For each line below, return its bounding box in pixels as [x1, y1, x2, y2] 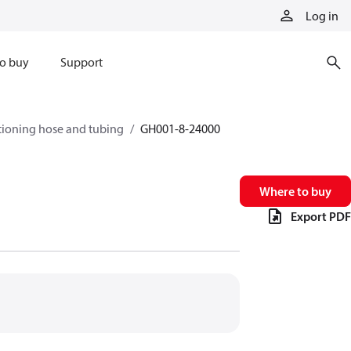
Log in [306, 8, 338, 24]
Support [60, 54, 103, 70]
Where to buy [259, 183, 331, 199]
